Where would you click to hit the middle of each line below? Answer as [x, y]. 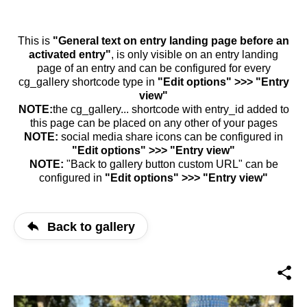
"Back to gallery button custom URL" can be [171, 164]
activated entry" [70, 54]
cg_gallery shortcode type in [88, 82]
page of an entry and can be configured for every [153, 68]
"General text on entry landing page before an [171, 41]
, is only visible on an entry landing [195, 54]
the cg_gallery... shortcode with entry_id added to [171, 109]
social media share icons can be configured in [171, 137]
